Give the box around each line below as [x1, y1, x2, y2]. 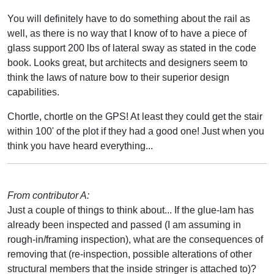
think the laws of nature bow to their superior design [7, 72, 229, 83]
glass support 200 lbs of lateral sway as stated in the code [7, 42, 256, 53]
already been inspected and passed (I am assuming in [7, 219, 241, 230]
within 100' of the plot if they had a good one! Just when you [7, 125, 264, 136]
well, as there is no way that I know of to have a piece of [7, 28, 246, 39]
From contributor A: [7, 190, 89, 201]
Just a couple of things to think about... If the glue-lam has [7, 204, 254, 215]
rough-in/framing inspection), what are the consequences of [7, 234, 263, 245]
